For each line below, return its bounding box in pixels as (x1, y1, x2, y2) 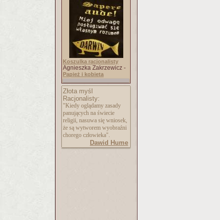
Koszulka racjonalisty (63, 58, 118, 64)
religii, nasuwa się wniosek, (63, 117, 127, 124)
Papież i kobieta (63, 71, 104, 77)
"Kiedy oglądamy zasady (63, 102, 121, 109)
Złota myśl (63, 87, 93, 95)
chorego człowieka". (63, 132, 110, 138)
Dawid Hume (90, 139, 128, 146)
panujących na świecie (63, 110, 114, 116)
